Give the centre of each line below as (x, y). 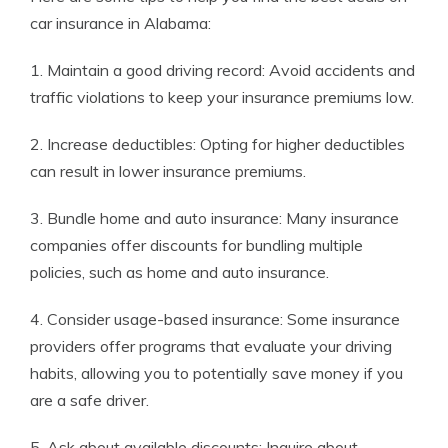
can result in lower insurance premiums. (168, 171)
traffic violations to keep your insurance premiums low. (222, 97)
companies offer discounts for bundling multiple (196, 245)
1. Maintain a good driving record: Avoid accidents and (222, 70)
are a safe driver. (89, 400)
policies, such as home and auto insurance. (179, 272)
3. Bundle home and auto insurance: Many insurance (214, 218)
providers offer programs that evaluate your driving (211, 346)
